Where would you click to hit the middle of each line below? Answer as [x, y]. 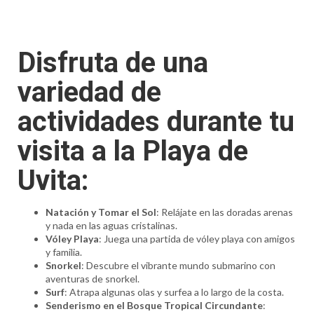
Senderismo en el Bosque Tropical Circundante [154, 306]
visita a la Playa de [132, 151]
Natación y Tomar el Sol [101, 212]
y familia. [63, 252]
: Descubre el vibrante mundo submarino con [178, 266]
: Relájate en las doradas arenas [224, 212]
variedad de [89, 93]
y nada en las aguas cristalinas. [111, 226]
